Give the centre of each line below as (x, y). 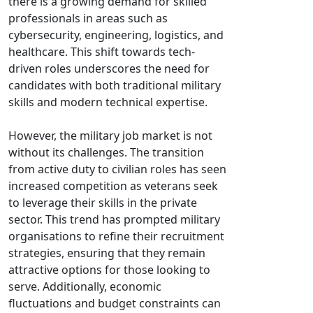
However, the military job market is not (110, 136)
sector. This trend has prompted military (114, 219)
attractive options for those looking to (109, 270)
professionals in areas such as (88, 18)
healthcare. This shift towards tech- (102, 52)
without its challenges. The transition (106, 152)
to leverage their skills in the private (103, 203)
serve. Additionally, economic (85, 286)
